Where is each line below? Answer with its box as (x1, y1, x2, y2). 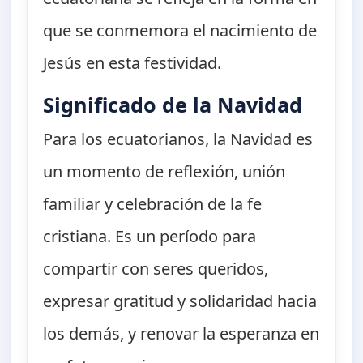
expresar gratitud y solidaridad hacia (43, 290, 318, 313)
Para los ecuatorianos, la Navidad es (43, 128, 314, 151)
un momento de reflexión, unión (43, 160, 286, 183)
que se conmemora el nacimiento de (43, 19, 318, 42)
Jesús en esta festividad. (43, 52, 222, 75)
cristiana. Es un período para (43, 225, 257, 248)
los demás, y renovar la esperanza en (43, 322, 320, 345)
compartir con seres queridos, (43, 258, 269, 280)
